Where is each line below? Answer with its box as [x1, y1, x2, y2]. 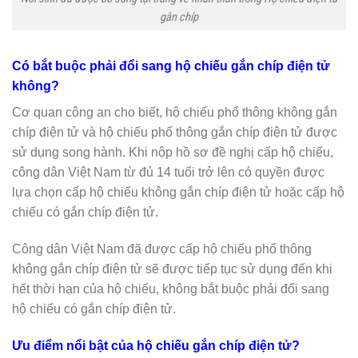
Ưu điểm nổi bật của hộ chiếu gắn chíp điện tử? [12, 339, 300, 353]
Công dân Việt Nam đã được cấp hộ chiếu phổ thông [12, 242, 312, 257]
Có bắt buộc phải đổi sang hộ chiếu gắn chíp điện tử [12, 59, 330, 74]
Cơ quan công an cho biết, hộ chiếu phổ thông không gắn [12, 105, 337, 120]
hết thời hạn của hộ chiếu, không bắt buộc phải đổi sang [12, 282, 329, 296]
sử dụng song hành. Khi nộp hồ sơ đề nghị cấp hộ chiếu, [12, 145, 333, 160]
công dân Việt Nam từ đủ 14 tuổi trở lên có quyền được [12, 165, 324, 180]
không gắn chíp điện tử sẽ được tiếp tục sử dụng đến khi [12, 262, 332, 276]
